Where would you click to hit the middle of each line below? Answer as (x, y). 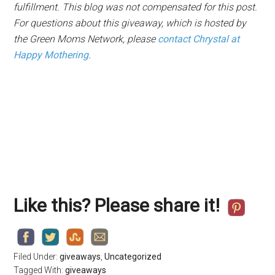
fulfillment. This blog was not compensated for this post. (136, 7)
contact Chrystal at (199, 39)
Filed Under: (37, 257)
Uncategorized (133, 257)
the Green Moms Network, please (86, 39)
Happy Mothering (51, 55)
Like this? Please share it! (119, 206)
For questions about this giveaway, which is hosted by (130, 23)
